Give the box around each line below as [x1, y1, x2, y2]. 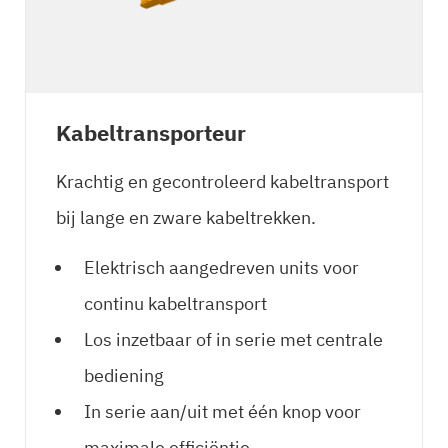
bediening [84, 363, 164, 387]
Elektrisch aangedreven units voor [84, 255, 359, 279]
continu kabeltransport [84, 291, 267, 315]
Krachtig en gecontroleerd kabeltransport [56, 169, 389, 193]
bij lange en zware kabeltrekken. [56, 205, 316, 229]
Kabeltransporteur [56, 117, 246, 147]
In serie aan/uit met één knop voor [84, 399, 361, 423]
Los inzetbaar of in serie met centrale [84, 327, 383, 351]
